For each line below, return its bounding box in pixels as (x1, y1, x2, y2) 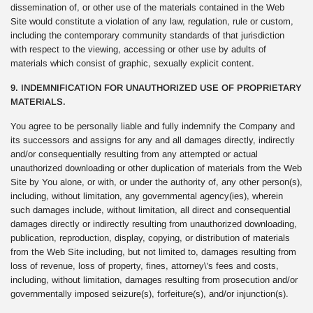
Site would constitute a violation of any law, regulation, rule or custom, (10, 16, 293, 27)
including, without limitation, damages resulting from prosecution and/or (10, 275, 298, 285)
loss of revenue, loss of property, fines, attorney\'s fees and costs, (10, 261, 279, 271)
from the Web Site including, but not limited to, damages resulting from (10, 247, 296, 257)
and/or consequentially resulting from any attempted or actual (10, 149, 258, 159)
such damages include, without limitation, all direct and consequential (10, 205, 291, 215)
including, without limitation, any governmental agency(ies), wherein (10, 191, 283, 201)
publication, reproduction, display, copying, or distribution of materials (10, 233, 290, 243)
